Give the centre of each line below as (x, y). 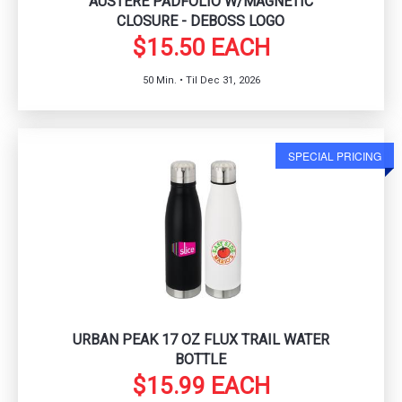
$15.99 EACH (201, 385)
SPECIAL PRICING (335, 155)
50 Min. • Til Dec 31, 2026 (201, 80)
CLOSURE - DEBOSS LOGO (201, 21)
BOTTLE (201, 359)
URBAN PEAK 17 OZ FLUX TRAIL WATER (201, 339)
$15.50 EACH (201, 47)
